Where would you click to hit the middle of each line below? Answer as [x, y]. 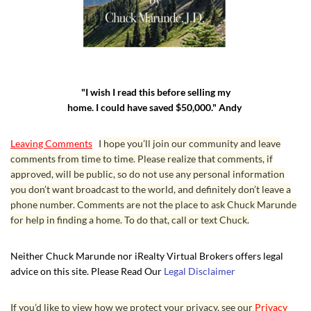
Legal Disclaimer [200, 271]
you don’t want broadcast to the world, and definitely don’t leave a [151, 190]
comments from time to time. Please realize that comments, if [142, 159]
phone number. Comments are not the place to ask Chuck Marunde [153, 205]
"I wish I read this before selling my [155, 92]
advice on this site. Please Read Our [87, 271]
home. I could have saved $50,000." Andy [155, 108]
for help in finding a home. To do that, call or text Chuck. [130, 220]
